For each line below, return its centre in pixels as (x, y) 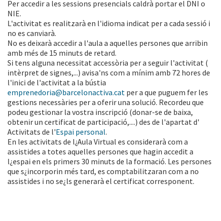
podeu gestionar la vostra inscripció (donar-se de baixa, (100, 112)
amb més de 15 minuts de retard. (62, 53)
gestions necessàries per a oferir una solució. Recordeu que (106, 102)
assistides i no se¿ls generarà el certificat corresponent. (101, 181)
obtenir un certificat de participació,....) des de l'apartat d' (103, 122)
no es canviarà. (32, 33)
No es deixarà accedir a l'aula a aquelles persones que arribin (108, 43)
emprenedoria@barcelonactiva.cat (66, 92)
